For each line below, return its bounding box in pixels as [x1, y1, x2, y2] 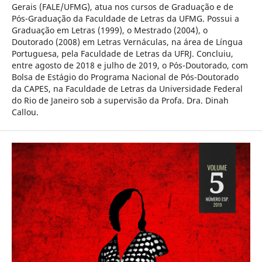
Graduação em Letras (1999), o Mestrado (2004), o [11, 25, 208, 36]
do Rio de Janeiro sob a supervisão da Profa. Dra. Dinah [11, 95, 229, 106]
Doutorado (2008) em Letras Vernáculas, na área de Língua [11, 36, 243, 48]
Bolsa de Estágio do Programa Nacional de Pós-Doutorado [11, 71, 239, 83]
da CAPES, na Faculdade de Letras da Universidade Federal [11, 83, 243, 95]
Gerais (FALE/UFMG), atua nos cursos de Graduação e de [11, 1, 233, 13]
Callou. [11, 106, 39, 118]
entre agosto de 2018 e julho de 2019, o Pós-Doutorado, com [11, 60, 248, 71]
